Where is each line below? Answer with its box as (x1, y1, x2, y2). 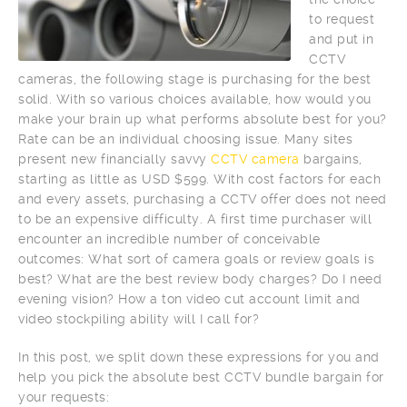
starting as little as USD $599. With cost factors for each (18, 172, 381, 187)
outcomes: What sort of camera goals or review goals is (18, 252, 374, 267)
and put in (309, 32, 373, 47)
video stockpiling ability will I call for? (18, 312, 259, 327)
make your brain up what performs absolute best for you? (18, 112, 387, 127)
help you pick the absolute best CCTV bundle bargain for (18, 370, 384, 385)
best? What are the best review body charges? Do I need (18, 272, 382, 287)
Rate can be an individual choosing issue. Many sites (18, 132, 352, 147)
